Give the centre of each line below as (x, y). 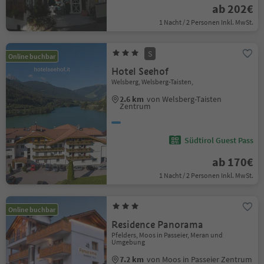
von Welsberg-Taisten (184, 99)
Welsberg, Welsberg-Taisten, (153, 82)
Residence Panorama (158, 225)
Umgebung (128, 242)
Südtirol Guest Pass (219, 140)
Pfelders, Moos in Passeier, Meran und (167, 235)
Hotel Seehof (140, 72)
